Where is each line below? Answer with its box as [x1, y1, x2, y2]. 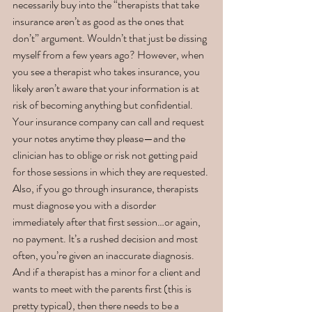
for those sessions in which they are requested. [13, 164, 210, 180]
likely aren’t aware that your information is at [13, 80, 201, 97]
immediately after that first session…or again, [13, 214, 203, 231]
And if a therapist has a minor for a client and [13, 264, 203, 281]
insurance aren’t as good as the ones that [13, 13, 186, 30]
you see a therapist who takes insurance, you [13, 63, 202, 80]
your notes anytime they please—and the [13, 130, 187, 147]
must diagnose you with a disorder [13, 197, 158, 214]
